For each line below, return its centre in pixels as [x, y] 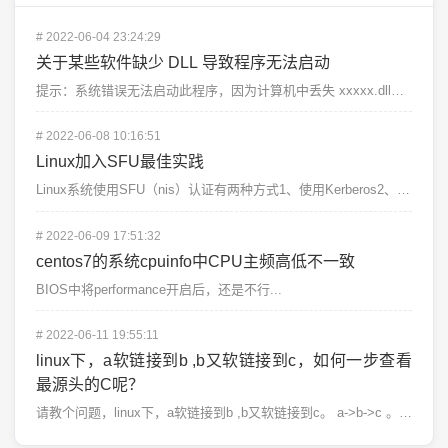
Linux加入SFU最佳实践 [119, 162]
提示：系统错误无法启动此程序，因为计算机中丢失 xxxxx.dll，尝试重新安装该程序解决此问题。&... [397, 90]
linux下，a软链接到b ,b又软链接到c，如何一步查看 [223, 360]
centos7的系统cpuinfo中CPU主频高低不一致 [195, 261]
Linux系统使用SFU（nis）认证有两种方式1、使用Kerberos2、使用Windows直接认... [403, 190]
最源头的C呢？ [89, 384]
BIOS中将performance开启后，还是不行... [158, 289]
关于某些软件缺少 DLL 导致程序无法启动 [182, 62]
